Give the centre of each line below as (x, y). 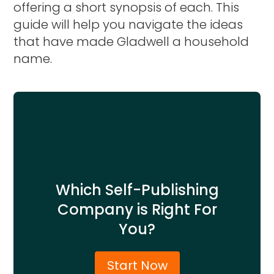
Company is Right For (137, 209)
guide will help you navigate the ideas (128, 24)
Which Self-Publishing (137, 190)
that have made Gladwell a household (131, 41)
